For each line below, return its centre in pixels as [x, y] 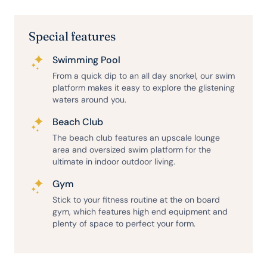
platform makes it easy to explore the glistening [144, 88]
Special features [72, 36]
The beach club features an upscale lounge [136, 138]
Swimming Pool [87, 60]
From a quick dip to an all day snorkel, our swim [144, 76]
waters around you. [90, 100]
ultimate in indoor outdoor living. [114, 162]
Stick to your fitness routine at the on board [136, 200]
